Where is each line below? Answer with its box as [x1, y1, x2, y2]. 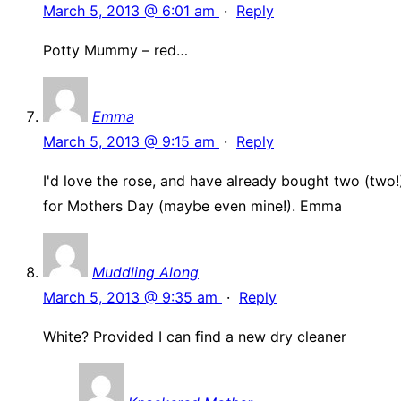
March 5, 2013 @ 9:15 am [43, 132, 219, 151]
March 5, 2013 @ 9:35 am [43, 288, 222, 307]
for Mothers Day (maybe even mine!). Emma [43, 197, 342, 216]
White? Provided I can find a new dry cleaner [43, 328, 346, 346]
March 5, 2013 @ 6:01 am [43, 2, 219, 21]
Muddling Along [92, 263, 199, 282]
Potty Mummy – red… [43, 41, 188, 60]
